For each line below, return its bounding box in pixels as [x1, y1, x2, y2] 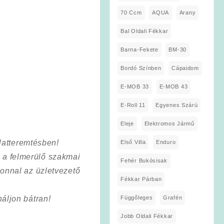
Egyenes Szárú [155, 101, 198, 108]
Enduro [156, 138, 176, 145]
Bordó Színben [120, 64, 161, 71]
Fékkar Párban [120, 175, 162, 182]
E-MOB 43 [159, 83, 188, 89]
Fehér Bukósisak [120, 157, 167, 163]
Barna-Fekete [120, 46, 158, 52]
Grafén [163, 194, 182, 200]
